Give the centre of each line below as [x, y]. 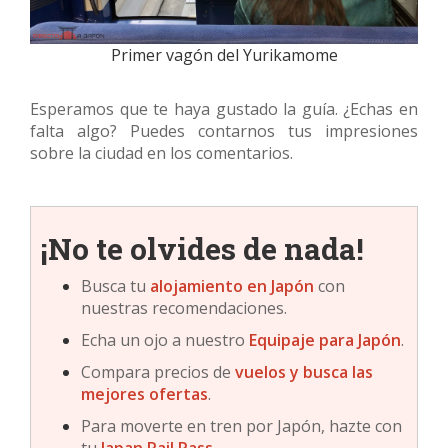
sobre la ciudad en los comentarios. [161, 153]
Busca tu [115, 286]
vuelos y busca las [304, 372]
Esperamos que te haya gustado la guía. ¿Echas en [224, 109]
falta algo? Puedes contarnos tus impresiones [224, 131]
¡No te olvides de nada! [202, 249]
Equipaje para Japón [325, 340]
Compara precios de [158, 372]
